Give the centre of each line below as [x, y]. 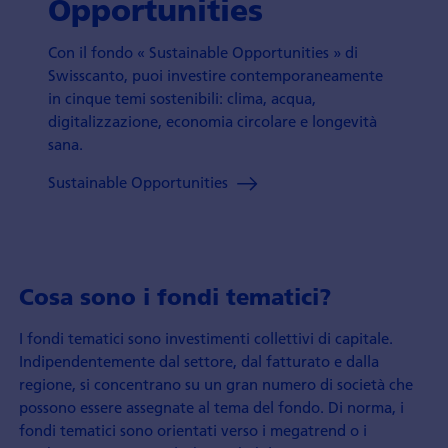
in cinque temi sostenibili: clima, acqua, [182, 98]
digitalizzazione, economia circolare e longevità [213, 121]
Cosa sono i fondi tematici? [174, 297]
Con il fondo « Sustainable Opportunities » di [203, 52]
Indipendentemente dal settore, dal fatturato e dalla [198, 360]
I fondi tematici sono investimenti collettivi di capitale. [205, 337]
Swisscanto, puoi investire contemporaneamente [216, 75]
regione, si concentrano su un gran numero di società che [215, 383]
